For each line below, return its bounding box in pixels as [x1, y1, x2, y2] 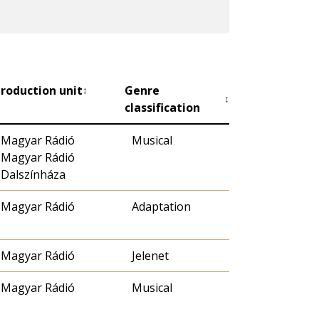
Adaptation [132, 199, 191, 215]
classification [125, 100, 200, 116]
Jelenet [132, 248, 169, 264]
